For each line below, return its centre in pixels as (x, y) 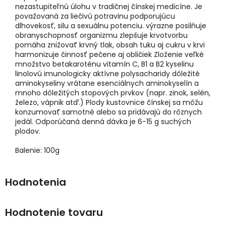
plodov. (28, 131)
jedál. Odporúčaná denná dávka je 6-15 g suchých (103, 122)
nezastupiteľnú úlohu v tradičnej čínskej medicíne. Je (109, 7)
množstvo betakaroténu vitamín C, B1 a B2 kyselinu (104, 64)
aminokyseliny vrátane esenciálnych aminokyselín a (107, 83)
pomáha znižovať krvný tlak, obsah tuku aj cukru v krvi (110, 45)
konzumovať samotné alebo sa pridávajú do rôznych (108, 112)
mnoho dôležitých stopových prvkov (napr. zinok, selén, (113, 93)
